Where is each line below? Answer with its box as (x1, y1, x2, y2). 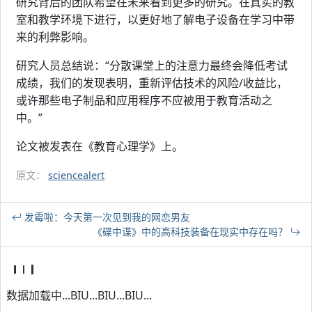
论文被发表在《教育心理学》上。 (16, 139, 183, 154)
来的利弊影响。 (16, 29, 94, 45)
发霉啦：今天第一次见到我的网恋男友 (22, 210, 190, 224)
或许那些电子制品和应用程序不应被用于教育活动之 (16, 93, 272, 108)
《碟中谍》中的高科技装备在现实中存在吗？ (93, 225, 290, 238)
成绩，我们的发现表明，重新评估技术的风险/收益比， (16, 75, 288, 91)
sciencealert (48, 169, 104, 182)
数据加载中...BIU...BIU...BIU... (6, 288, 152, 303)
